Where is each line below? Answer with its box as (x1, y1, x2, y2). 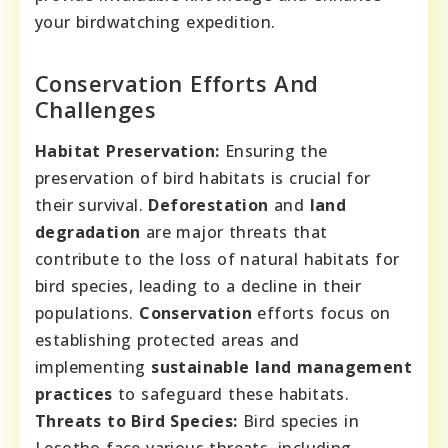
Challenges (35, 93, 157, 124)
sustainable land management (151, 355, 413, 378)
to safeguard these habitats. (112, 382, 350, 405)
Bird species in (237, 409, 360, 432)
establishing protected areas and (35, 328, 300, 351)
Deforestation (148, 193, 269, 216)
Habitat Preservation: (35, 139, 220, 162)
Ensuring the (219, 139, 328, 162)
